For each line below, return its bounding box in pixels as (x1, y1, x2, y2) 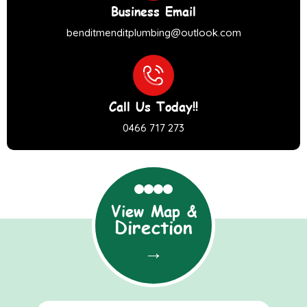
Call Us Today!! (109, 97, 198, 114)
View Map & (110, 200, 197, 221)
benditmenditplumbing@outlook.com (66, 25, 241, 39)
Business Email (111, 1, 196, 19)
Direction (114, 214, 193, 240)
